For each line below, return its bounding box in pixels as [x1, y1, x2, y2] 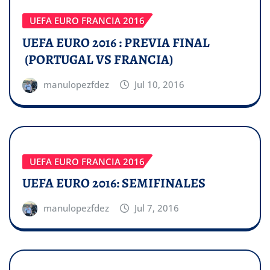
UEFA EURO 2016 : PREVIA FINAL [22, 33, 210, 52]
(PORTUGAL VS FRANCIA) [22, 50, 173, 69]
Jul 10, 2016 [134, 78, 185, 90]
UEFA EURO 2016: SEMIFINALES [22, 174, 208, 193]
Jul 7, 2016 [134, 202, 180, 215]
